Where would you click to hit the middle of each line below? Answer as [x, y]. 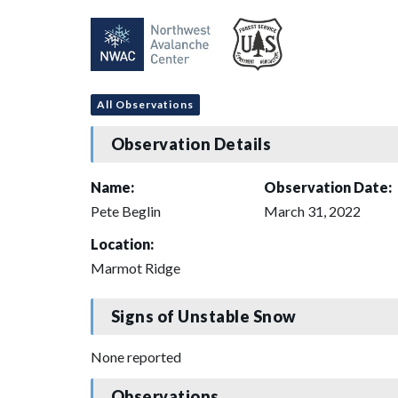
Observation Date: [328, 187]
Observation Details [191, 144]
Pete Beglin [126, 211]
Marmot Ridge [135, 267]
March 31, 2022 [312, 211]
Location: [122, 243]
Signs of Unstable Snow [203, 317]
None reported [136, 356]
